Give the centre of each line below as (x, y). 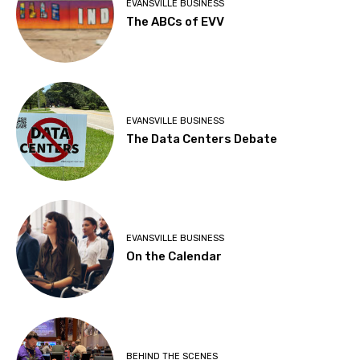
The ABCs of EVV (176, 21)
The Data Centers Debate (202, 139)
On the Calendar (174, 257)
